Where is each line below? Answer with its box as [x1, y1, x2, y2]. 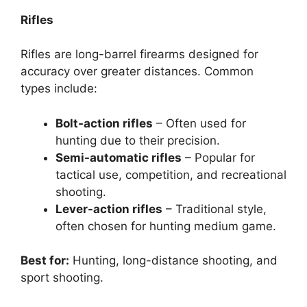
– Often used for [153, 116, 246, 130]
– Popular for [182, 150, 255, 164]
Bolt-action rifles [56, 116, 153, 130]
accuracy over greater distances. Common [21, 64, 254, 78]
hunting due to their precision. [56, 133, 220, 147]
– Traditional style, [162, 201, 267, 216]
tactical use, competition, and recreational [56, 167, 286, 182]
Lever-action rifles [56, 201, 162, 216]
